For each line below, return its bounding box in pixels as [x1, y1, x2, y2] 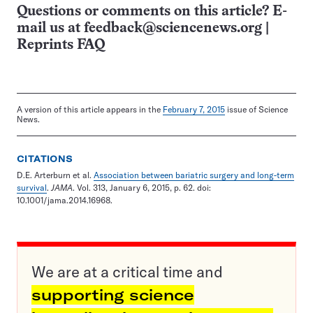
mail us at [17, 22, 84, 35]
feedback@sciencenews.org [84, 22, 262, 35]
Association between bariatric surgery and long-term [94, 170, 294, 180]
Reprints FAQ [17, 38, 105, 52]
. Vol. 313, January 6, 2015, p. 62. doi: [73, 182, 211, 193]
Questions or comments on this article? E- [17, 5, 287, 18]
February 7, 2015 [163, 104, 225, 115]
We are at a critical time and [31, 262, 223, 282]
